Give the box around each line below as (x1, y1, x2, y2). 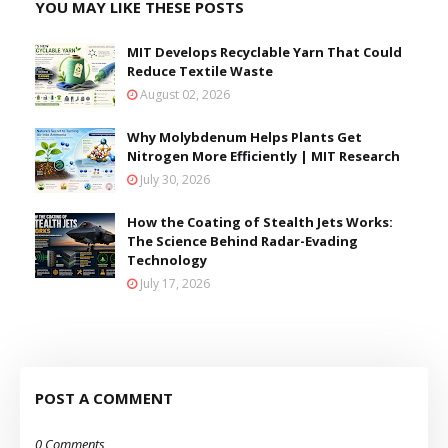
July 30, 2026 (140, 171, 210, 188)
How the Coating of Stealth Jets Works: (127, 213, 393, 231)
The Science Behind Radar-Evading (127, 232, 358, 250)
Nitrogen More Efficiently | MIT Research (127, 147, 400, 165)
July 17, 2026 (140, 275, 210, 292)
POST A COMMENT (35, 388, 173, 408)
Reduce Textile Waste (127, 62, 273, 80)
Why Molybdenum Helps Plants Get (127, 128, 362, 146)
